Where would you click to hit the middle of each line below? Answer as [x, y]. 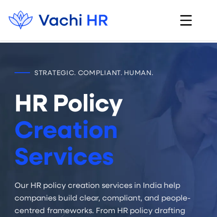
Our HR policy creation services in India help [97, 185]
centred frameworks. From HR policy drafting [100, 210]
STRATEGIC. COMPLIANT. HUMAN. [94, 72]
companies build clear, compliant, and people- [103, 197]
